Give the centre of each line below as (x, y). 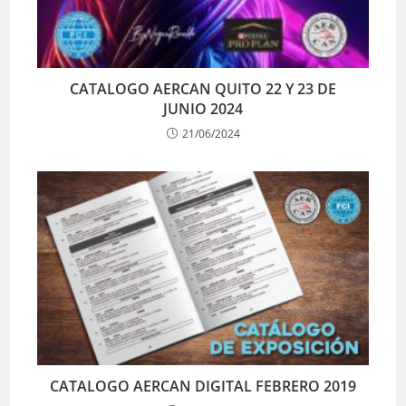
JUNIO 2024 (203, 108)
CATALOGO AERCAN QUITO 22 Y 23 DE (203, 88)
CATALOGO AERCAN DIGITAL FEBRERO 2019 (203, 387)
